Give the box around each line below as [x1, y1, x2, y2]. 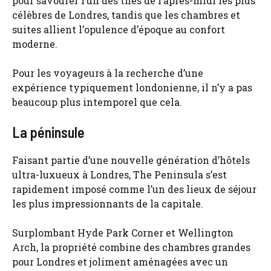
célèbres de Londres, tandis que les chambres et [12, 8, 240, 21]
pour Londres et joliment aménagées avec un [12, 255, 228, 268]
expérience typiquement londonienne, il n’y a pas [12, 81, 252, 94]
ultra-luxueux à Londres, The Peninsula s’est [12, 168, 227, 181]
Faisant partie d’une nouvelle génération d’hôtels [12, 154, 250, 166]
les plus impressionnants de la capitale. [12, 197, 203, 210]
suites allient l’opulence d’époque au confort [12, 23, 225, 36]
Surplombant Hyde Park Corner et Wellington [12, 226, 233, 239]
